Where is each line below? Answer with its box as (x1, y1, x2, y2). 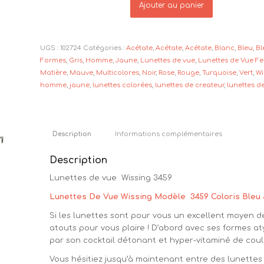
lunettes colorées (93, 81, 153, 90)
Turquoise (202, 69, 237, 77)
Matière (40, 69, 67, 77)
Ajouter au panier (139, 1, 204, 10)
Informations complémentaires (115, 131, 223, 138)
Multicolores (96, 69, 140, 77)
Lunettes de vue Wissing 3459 (49, 174, 173, 183)
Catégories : (83, 44, 127, 52)
